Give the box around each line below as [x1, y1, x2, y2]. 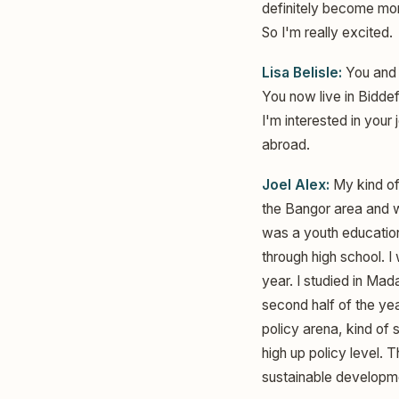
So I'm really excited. [262, 23, 393, 41]
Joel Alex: [262, 176, 330, 194]
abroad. [262, 135, 310, 153]
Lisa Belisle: [262, 63, 342, 81]
